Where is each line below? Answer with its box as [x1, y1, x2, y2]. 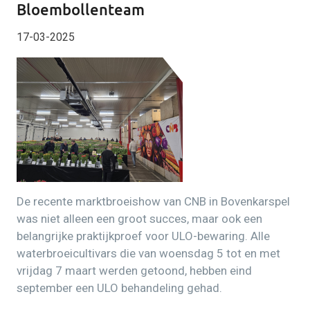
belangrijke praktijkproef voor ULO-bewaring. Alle [17, 229, 270, 243]
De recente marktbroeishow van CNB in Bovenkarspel [17, 194, 290, 208]
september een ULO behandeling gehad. [17, 281, 222, 295]
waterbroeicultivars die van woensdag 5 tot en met [17, 246, 280, 260]
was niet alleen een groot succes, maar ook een [17, 212, 262, 226]
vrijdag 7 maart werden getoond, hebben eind [17, 264, 252, 277]
